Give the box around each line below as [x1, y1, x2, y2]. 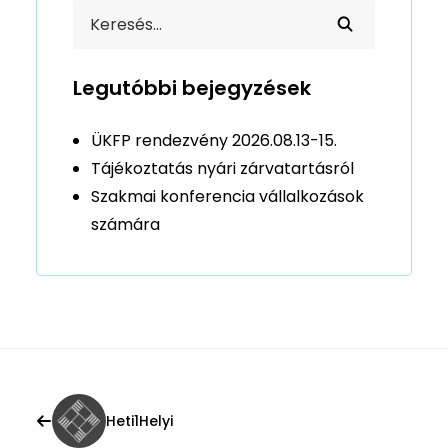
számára [91, 213, 160, 236]
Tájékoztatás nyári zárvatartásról [91, 157, 354, 180]
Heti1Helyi [106, 411, 173, 431]
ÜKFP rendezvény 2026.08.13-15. [91, 129, 337, 152]
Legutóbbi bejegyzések [73, 74, 311, 102]
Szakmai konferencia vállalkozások [91, 185, 364, 208]
